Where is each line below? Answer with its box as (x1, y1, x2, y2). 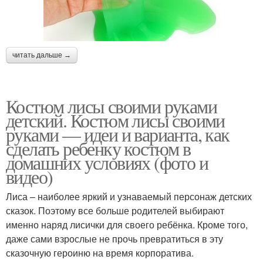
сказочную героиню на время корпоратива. (6, 246, 194, 260)
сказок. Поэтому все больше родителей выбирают (6, 204, 224, 218)
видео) (6, 164, 53, 190)
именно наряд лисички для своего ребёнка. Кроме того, (6, 218, 248, 232)
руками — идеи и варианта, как (6, 122, 230, 147)
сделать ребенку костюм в (6, 136, 191, 161)
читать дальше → (12, 51, 71, 60)
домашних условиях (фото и (6, 150, 208, 176)
